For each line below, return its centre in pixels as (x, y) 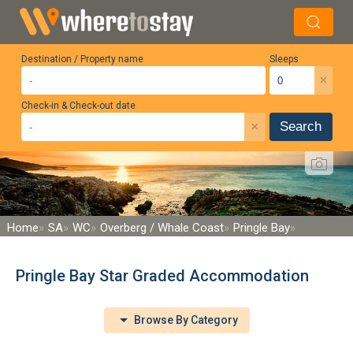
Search (301, 126)
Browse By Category (184, 320)
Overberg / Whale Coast (162, 227)
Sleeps (284, 59)
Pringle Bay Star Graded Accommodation (162, 275)
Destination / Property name (82, 59)
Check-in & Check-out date (78, 106)
